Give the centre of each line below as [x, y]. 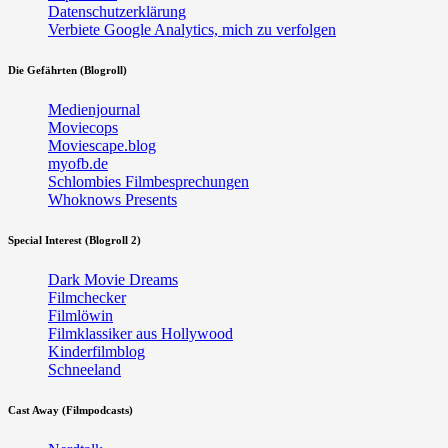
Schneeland [84, 370]
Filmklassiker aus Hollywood [140, 334]
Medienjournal [94, 110]
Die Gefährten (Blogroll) [67, 70]
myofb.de [78, 164]
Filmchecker [87, 298]
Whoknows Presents [112, 200]
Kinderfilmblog [96, 352]
